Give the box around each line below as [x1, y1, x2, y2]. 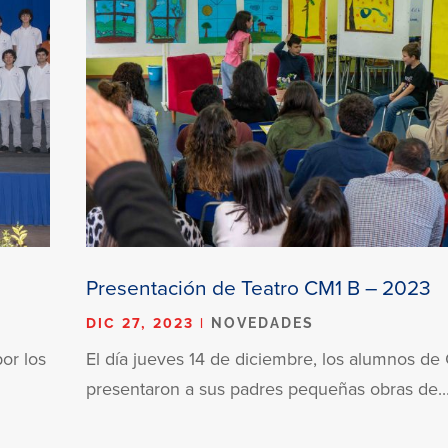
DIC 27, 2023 [86, 312, 195, 333]
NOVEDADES [211, 314, 315, 331]
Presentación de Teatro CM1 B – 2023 [86, 271, 432, 302]
